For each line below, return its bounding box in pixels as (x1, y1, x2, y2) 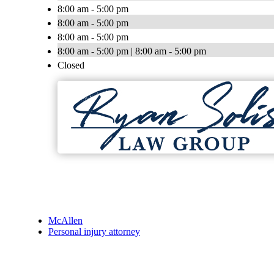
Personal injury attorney (48, 226, 140, 237)
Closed (57, 60, 84, 71)
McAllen (48, 215, 83, 226)
